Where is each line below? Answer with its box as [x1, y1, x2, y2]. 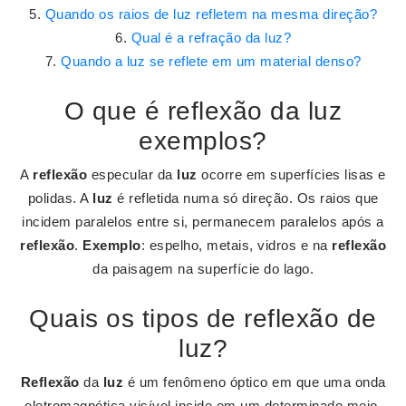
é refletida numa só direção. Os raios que [112, 190, 379, 206]
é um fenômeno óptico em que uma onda [123, 374, 386, 390]
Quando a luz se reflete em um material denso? [61, 53, 362, 69]
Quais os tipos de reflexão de [29, 304, 377, 333]
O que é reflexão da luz [63, 97, 343, 125]
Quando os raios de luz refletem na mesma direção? [44, 6, 377, 22]
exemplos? [139, 127, 267, 155]
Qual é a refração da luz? [130, 30, 291, 45]
